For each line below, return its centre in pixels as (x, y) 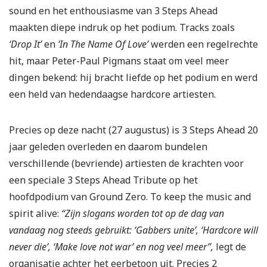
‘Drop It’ (27, 44)
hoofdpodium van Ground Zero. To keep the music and (130, 197)
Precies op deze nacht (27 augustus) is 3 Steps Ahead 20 (133, 130)
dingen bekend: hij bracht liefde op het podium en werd (133, 78)
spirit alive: (35, 214)
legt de (230, 247)
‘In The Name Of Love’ (104, 44)
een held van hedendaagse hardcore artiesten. (112, 94)
